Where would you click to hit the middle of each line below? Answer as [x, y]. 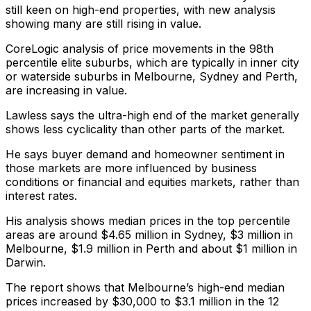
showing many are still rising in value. [103, 23]
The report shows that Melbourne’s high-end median [145, 287]
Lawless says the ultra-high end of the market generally [152, 115]
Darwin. [26, 262]
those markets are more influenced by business [131, 168]
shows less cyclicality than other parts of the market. [145, 129]
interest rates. [41, 195]
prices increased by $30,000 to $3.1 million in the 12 [142, 301]
